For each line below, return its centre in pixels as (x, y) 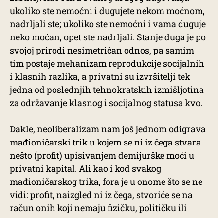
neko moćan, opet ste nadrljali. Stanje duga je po (108, 37)
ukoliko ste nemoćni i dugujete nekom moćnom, (107, 11)
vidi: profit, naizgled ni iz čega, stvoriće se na (101, 195)
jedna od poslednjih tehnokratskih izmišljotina (107, 90)
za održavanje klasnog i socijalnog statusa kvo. (106, 103)
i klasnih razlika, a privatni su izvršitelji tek (100, 76)
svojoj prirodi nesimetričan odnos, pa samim (102, 50)
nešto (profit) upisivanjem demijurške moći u (102, 155)
